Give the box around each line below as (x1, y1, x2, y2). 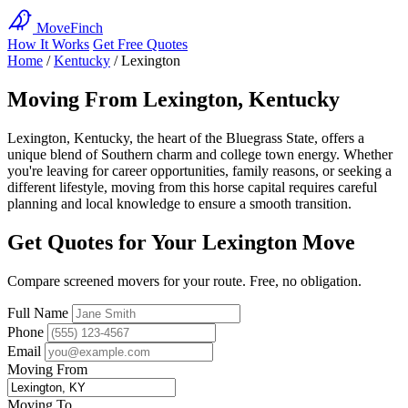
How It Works (7, 36, 89, 52)
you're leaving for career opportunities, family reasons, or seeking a (7, 162, 392, 178)
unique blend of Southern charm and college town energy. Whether (7, 146, 393, 162)
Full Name (7, 304, 68, 321)
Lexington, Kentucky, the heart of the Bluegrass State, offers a (7, 129, 364, 146)
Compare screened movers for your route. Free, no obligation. (7, 272, 362, 289)
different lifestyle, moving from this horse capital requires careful (7, 178, 377, 195)
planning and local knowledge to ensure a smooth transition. (7, 195, 352, 211)
